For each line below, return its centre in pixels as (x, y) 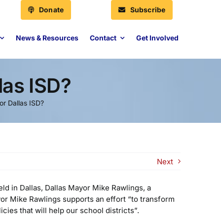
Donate (52, 10)
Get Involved (157, 38)
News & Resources (47, 38)
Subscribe (148, 10)
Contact (103, 38)
